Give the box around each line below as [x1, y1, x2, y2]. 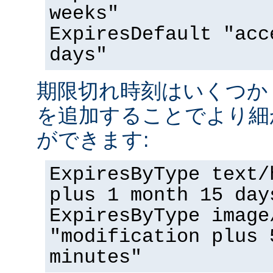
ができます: [37, 127, 149, 151]
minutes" [49, 246, 142, 269]
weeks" [49, 2, 119, 25]
